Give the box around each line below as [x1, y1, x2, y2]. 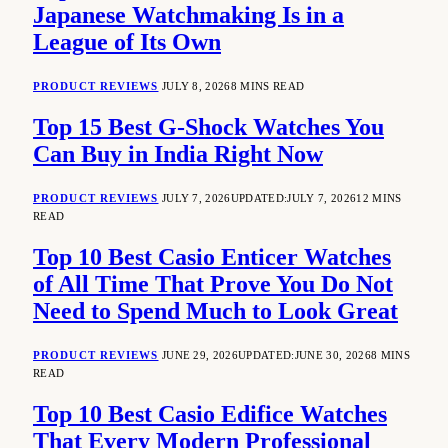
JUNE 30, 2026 [294, 348, 372, 361]
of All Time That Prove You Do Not [33, 271, 393, 298]
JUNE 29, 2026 [161, 348, 239, 361]
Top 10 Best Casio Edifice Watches [33, 400, 387, 427]
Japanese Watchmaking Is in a [33, 2, 344, 29]
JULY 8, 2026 [161, 80, 231, 93]
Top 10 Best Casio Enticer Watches [33, 244, 391, 271]
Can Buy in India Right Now [33, 141, 323, 168]
